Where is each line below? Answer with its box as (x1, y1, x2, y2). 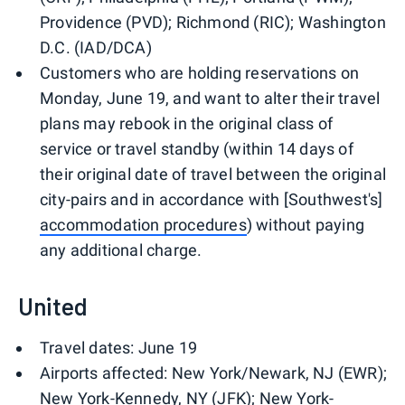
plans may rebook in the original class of (40, 114, 334, 134)
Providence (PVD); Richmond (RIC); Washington (40, 13, 386, 33)
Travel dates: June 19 (40, 338, 198, 358)
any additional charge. (40, 240, 202, 260)
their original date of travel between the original (40, 165, 387, 184)
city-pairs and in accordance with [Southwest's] (40, 190, 383, 210)
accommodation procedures (40, 215, 247, 235)
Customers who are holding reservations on (40, 63, 360, 83)
